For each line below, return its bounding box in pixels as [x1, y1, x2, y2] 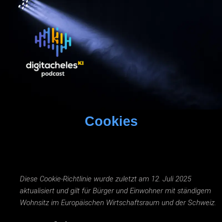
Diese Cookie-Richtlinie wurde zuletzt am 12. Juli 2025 [20, 174, 191, 183]
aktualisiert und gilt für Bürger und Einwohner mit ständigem [20, 186, 211, 195]
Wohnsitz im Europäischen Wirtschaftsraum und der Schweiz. [20, 198, 216, 207]
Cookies [84, 113, 138, 129]
